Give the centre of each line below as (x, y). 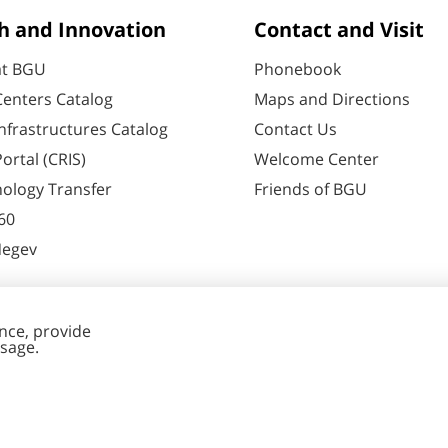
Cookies (146, 429)
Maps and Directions (332, 99)
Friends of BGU (310, 189)
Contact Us (295, 129)
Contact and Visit (339, 30)
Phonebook (297, 69)
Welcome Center (316, 159)
